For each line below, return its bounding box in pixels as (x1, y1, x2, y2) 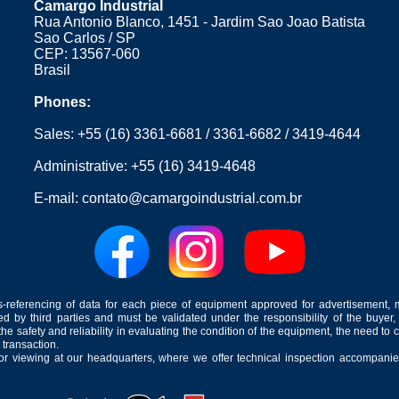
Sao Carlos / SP (34, 30, 135, 45)
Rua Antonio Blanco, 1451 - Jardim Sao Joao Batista (34, 14, 365, 29)
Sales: (34, 126, 77, 142)
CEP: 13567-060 (34, 46, 140, 61)
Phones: (34, 94, 91, 110)
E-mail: (34, 191, 82, 206)
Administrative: (34, 159, 131, 174)
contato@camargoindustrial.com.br (82, 191, 302, 206)
